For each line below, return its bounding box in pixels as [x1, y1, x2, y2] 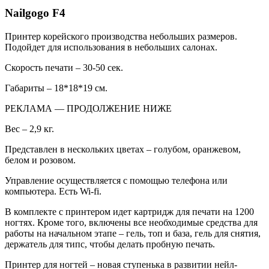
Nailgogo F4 [5, 6, 65, 19]
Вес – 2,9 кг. [5, 123, 54, 134]
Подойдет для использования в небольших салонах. [5, 41, 217, 52]
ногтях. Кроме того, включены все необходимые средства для [5, 217, 258, 228]
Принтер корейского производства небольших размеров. [5, 31, 237, 41]
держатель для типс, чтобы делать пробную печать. [5, 238, 215, 249]
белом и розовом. [5, 154, 76, 165]
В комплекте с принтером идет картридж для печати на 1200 [5, 206, 254, 217]
